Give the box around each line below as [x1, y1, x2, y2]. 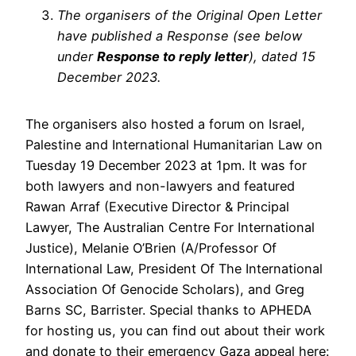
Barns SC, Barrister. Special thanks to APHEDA [25, 301, 311, 318]
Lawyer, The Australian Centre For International [25, 219, 315, 235]
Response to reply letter [97, 48, 249, 65]
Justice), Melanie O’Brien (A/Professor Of [25, 239, 277, 256]
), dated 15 [249, 48, 315, 65]
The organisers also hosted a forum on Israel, [25, 115, 305, 132]
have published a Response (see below [57, 28, 302, 44]
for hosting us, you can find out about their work [25, 322, 325, 339]
